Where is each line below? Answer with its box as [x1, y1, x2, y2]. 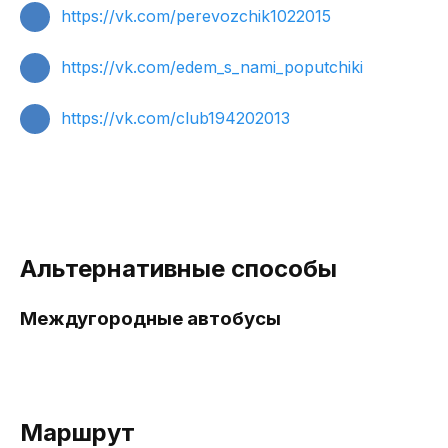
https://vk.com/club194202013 [61, 108, 290, 128]
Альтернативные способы [20, 254, 337, 283]
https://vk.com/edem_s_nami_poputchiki [61, 57, 363, 77]
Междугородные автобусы [20, 307, 281, 330]
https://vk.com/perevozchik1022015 [61, 6, 331, 26]
